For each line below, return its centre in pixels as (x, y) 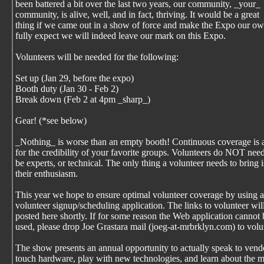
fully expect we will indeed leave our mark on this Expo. (121, 36)
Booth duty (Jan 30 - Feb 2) (67, 89)
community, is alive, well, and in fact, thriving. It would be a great (137, 14)
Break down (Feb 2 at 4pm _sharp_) (83, 99)
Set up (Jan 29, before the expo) (75, 78)
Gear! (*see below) (51, 121)
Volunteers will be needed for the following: (97, 57)
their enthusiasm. (47, 174)
